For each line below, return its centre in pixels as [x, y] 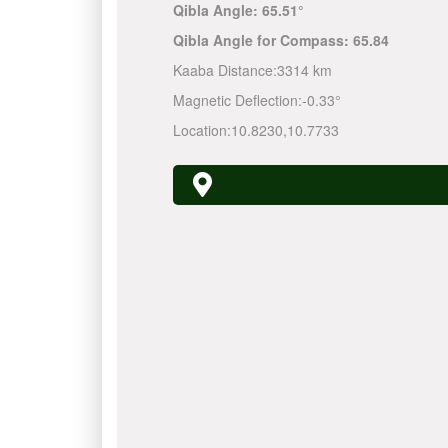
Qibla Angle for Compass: [262, 40]
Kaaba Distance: [224, 70]
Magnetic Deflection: [237, 100]
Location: [201, 130]
